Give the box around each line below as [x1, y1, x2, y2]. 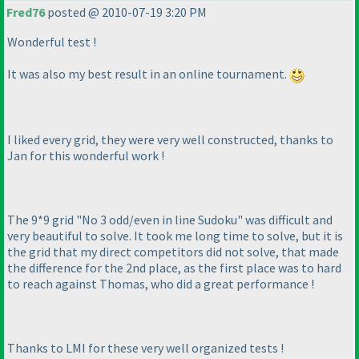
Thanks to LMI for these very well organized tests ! [7, 339, 284, 356]
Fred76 [6, 4, 45, 21]
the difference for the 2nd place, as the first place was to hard [7, 259, 341, 276]
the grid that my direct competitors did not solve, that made [7, 243, 339, 260]
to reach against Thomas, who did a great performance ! [7, 275, 314, 292]
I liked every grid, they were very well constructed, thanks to [7, 131, 333, 147]
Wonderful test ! [7, 34, 96, 50]
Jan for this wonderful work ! [7, 147, 164, 163]
